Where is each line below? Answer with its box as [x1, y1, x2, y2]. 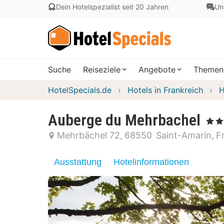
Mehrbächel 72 [57, 130, 120, 140]
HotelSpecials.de [48, 85, 111, 95]
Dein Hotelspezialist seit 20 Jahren [56, 2, 168, 11]
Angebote [138, 64, 175, 74]
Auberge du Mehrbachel [48, 110, 200, 129]
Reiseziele [83, 64, 120, 74]
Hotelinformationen [113, 157, 189, 167]
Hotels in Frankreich [127, 85, 203, 95]
